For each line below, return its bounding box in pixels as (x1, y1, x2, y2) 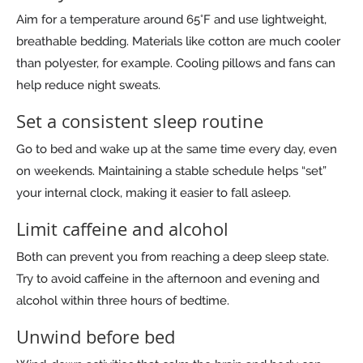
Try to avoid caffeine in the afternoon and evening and (16, 271, 319, 286)
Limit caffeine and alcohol (16, 216, 228, 241)
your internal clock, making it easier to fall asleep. (16, 185, 291, 200)
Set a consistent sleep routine (16, 109, 263, 133)
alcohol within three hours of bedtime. (16, 293, 229, 308)
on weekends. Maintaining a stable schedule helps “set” (16, 163, 327, 178)
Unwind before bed (16, 324, 175, 348)
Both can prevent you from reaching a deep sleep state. (16, 249, 329, 264)
